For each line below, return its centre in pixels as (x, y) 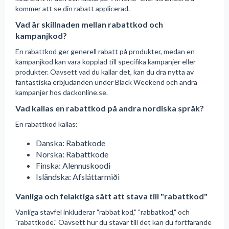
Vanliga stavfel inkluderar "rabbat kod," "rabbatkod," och (102, 212)
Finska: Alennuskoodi (73, 166)
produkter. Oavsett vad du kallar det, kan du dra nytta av (105, 72)
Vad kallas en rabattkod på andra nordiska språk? (110, 108)
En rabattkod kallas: (47, 124)
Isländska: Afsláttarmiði (78, 177)
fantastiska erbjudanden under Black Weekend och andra (106, 82)
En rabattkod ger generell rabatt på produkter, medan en (105, 52)
